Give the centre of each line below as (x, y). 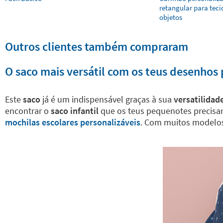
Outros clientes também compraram (97, 47)
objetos (171, 17)
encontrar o (27, 111)
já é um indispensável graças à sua (106, 99)
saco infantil (74, 111)
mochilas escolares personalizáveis (73, 122)
